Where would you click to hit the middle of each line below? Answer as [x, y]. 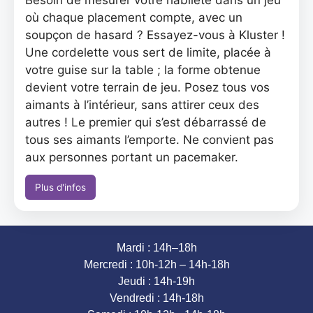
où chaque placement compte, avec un [134, 17]
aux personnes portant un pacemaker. [132, 157]
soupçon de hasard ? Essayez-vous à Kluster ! [155, 35]
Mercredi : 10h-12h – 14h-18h [156, 264]
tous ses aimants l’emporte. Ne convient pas [150, 140]
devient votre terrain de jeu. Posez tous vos [147, 87]
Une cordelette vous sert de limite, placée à [148, 52]
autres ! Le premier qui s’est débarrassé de [146, 122]
